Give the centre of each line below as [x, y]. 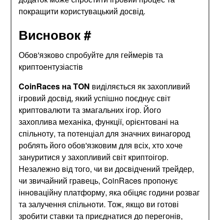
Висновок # [55, 34]
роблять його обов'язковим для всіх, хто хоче [101, 145]
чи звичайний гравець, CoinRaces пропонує [98, 180]
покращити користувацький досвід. [82, 11]
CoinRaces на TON [55, 86]
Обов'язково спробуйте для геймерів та [91, 55]
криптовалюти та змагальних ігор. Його [90, 110]
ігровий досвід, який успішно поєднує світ [95, 98]
